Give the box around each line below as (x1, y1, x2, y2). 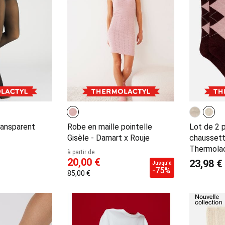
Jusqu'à (152, 160, 172, 166)
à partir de (67, 149, 94, 156)
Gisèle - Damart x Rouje (67, 133, 150, 143)
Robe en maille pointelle (67, 122, 152, 132)
